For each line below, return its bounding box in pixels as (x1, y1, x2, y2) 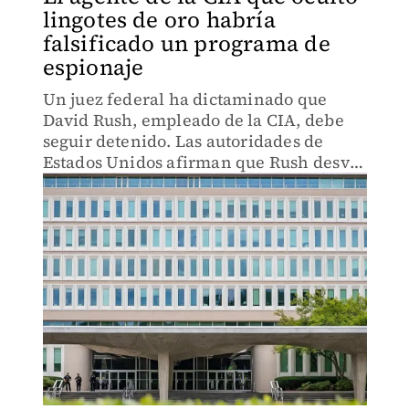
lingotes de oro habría (42, 5, 276, 35)
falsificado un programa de (42, 28, 330, 58)
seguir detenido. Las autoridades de (42, 130, 324, 152)
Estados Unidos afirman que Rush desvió (42, 151, 365, 173)
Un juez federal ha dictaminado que (42, 88, 328, 110)
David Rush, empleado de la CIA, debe (42, 109, 344, 131)
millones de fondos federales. (42, 172, 278, 194)
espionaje (42, 52, 144, 82)
